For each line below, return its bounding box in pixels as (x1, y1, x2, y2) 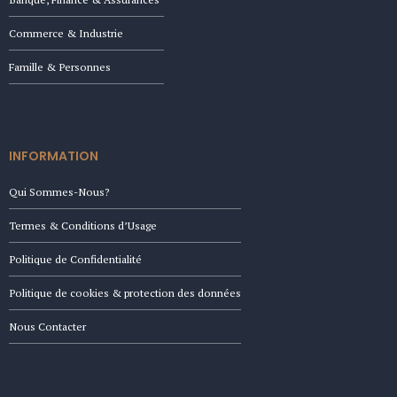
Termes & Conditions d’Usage (9, 218, 157, 234)
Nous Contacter (9, 319, 86, 335)
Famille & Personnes (9, 58, 111, 74)
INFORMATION (9, 146, 98, 165)
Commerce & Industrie (9, 25, 123, 41)
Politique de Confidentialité (9, 252, 142, 268)
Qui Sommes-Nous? (9, 184, 109, 200)
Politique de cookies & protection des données (9, 285, 241, 301)
